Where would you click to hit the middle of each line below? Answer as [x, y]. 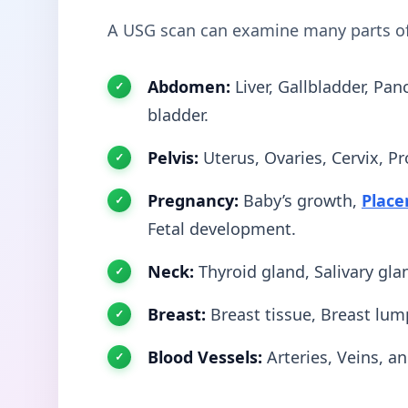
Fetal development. [222, 228]
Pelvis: [173, 157]
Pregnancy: [193, 200]
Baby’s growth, [300, 200]
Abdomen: [189, 86]
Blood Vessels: [205, 357]
